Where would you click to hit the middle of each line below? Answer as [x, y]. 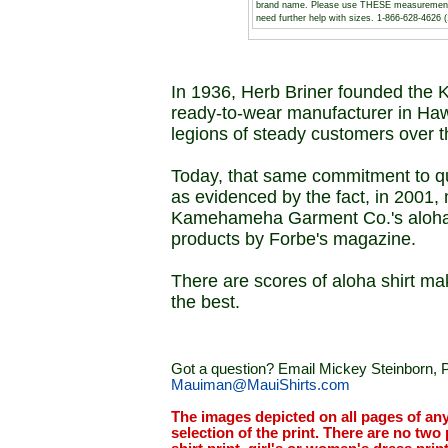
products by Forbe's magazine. [293, 239]
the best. [205, 302]
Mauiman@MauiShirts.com [260, 385]
